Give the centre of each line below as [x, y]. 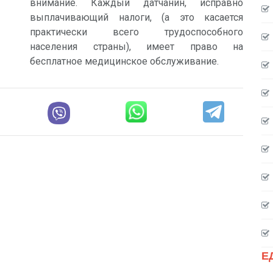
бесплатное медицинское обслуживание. [124, 61]
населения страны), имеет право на [136, 47]
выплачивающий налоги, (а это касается [136, 17]
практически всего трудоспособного [136, 32]
